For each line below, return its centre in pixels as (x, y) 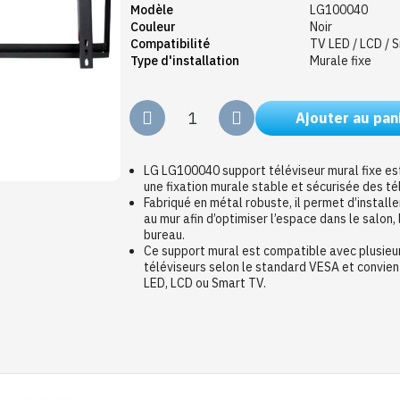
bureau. (165, 234)
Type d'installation (185, 60)
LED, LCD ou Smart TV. (205, 283)
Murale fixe (341, 60)
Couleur (154, 26)
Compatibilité (171, 43)
